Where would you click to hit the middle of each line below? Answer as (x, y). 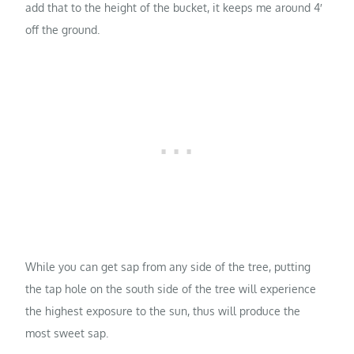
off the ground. (63, 30)
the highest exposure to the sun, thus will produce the (163, 311)
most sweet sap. (67, 333)
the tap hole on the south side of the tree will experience (171, 289)
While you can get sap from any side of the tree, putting (168, 267)
